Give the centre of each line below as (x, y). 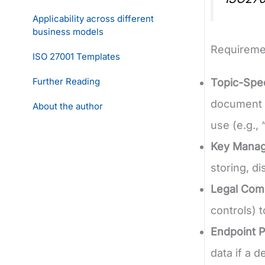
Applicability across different (93, 18)
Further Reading (66, 81)
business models (68, 31)
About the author (68, 106)
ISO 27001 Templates (76, 56)
